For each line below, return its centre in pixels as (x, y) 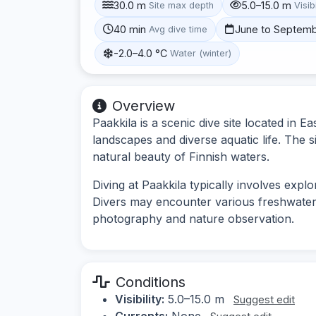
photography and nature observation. (193, 218)
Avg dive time (178, 29)
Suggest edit (264, 299)
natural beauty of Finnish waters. (181, 156)
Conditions (151, 282)
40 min (130, 29)
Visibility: (140, 299)
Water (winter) (201, 54)
